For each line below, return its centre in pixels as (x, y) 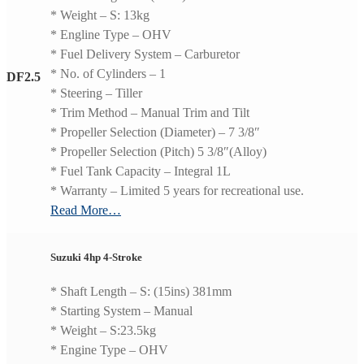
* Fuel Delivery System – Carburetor (145, 54)
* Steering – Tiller (96, 93)
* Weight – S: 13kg (100, 15)
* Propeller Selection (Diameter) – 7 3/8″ (155, 132)
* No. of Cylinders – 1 (108, 74)
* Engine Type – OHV (109, 350)
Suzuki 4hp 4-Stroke (96, 257)
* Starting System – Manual (121, 311)
